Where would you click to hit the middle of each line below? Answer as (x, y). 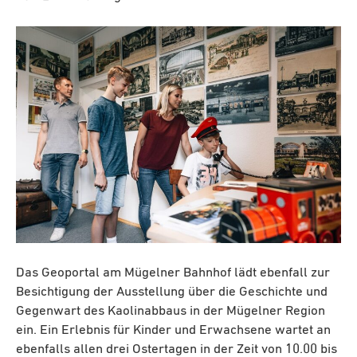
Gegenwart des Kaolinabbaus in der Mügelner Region (171, 311)
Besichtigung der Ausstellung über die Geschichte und (172, 292)
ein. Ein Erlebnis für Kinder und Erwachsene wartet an (173, 330)
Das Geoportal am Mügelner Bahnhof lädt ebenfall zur (173, 273)
